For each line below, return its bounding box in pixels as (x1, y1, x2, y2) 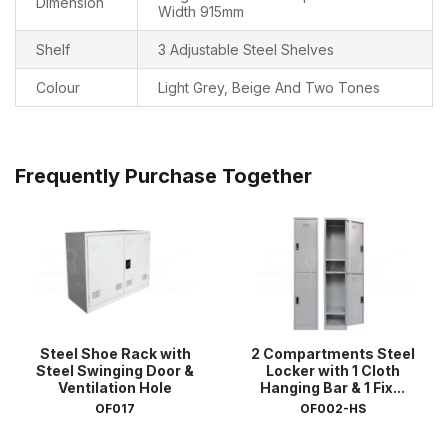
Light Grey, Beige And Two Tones (158, 79, 380, 97)
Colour (36, 79, 80, 97)
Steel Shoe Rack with (39, 344, 191, 362)
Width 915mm (158, 3, 244, 21)
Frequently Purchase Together (15, 164, 312, 189)
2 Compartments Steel (250, 344, 415, 362)
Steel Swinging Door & (36, 361, 195, 379)
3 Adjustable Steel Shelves (158, 41, 334, 59)
